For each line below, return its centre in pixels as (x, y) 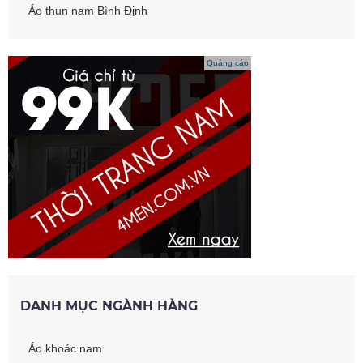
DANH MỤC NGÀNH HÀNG (109, 306)
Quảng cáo (228, 63)
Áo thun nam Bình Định (88, 11)
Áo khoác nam (65, 349)
